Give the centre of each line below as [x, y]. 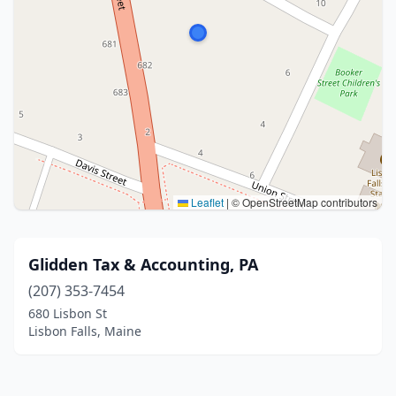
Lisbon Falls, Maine [85, 331]
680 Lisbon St [68, 313]
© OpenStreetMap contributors [303, 202]
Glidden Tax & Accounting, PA [143, 264]
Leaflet [206, 202]
